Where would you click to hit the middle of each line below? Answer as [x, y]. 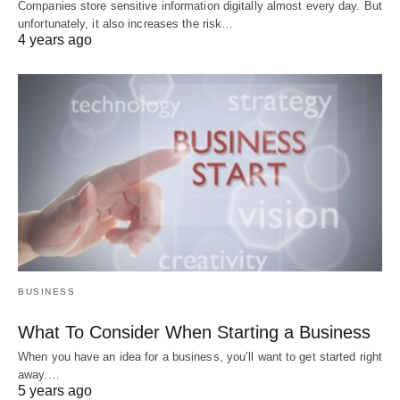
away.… [39, 375]
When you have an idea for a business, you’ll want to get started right [200, 357]
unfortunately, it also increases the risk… [126, 23]
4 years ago [55, 39]
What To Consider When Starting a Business [194, 333]
